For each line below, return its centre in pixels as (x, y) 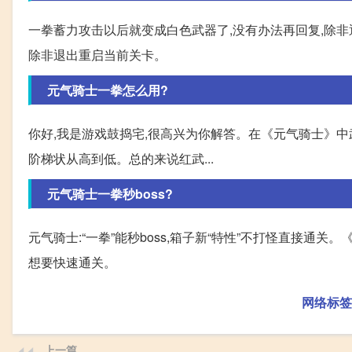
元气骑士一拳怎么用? (108, 90)
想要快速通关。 (72, 262)
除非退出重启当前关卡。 (97, 55)
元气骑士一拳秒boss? (110, 194)
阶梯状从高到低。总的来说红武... (121, 159)
